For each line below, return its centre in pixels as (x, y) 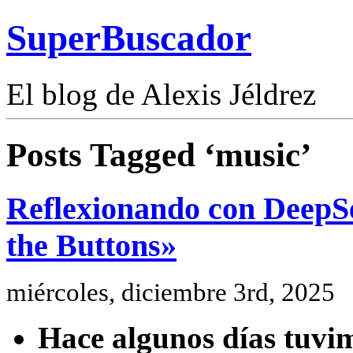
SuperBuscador (129, 38)
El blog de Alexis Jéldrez (161, 94)
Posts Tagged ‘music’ (159, 154)
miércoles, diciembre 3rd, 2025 (171, 293)
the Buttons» (91, 245)
